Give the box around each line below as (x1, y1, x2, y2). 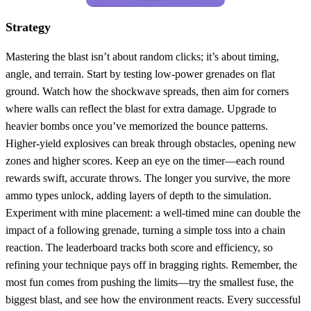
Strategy (6, 19, 51, 34)
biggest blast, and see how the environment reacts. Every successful (6, 293, 301, 305)
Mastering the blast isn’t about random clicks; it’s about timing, (6, 50, 279, 62)
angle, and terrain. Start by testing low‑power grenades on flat (6, 67, 275, 80)
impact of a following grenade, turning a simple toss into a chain (6, 224, 285, 236)
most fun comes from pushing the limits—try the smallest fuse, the (6, 276, 294, 288)
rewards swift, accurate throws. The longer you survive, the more (6, 171, 290, 184)
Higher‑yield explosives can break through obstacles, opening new (6, 137, 296, 149)
